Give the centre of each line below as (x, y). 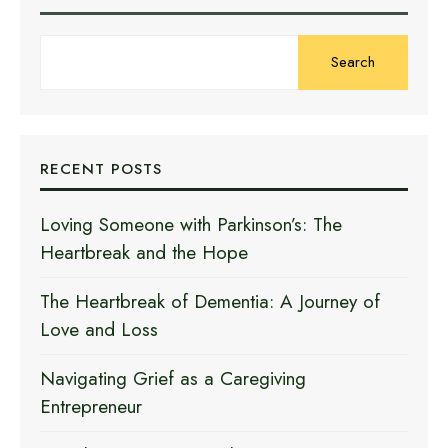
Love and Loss (99, 330)
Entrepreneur (91, 407)
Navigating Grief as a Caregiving (173, 379)
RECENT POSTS (101, 169)
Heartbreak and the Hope (144, 253)
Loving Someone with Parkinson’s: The (191, 225)
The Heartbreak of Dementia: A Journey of (210, 302)
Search (352, 62)
